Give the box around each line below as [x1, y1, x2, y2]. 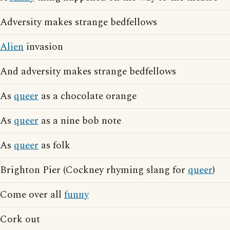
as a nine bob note [39, 113, 121, 128]
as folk [39, 138, 70, 153]
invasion [24, 40, 63, 54]
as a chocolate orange [39, 89, 137, 104]
